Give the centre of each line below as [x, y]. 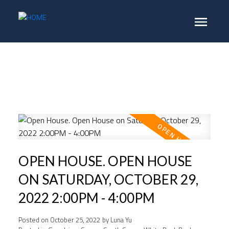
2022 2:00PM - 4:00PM [86, 198]
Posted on [34, 220]
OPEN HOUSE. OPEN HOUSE [105, 161]
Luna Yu [121, 220]
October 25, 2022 [75, 220]
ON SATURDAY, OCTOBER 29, [108, 179]
